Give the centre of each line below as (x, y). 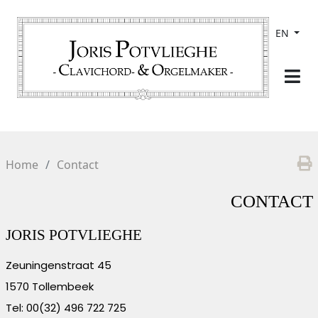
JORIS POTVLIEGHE (73, 235)
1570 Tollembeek (49, 286)
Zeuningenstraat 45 (58, 265)
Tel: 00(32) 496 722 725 (66, 307)
